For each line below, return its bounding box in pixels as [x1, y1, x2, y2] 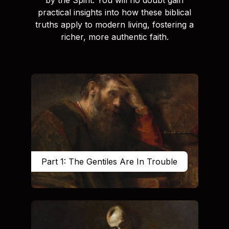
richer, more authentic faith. [60, 31, 169, 42]
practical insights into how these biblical [38, 7, 191, 17]
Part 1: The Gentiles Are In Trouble [41, 156, 177, 167]
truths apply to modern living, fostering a [35, 19, 194, 30]
